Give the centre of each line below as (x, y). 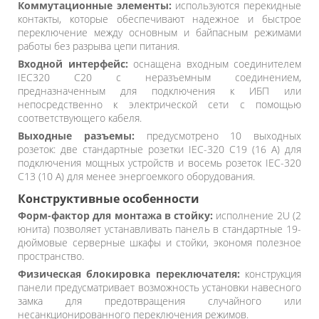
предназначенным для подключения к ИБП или (159, 90)
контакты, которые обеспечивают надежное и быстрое (159, 19)
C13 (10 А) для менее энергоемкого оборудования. (136, 176)
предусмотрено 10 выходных (218, 135)
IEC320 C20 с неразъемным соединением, (159, 77)
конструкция (271, 273)
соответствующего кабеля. (80, 117)
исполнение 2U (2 (257, 215)
